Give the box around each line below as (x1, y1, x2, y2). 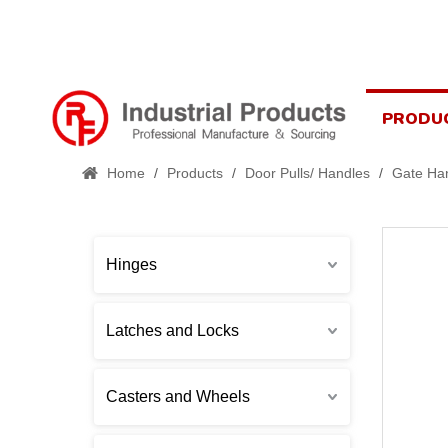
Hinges (106, 256, 157, 274)
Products (167, 165, 223, 182)
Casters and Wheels (106, 388, 250, 406)
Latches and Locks (106, 322, 239, 340)
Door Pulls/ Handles (245, 165, 370, 182)
